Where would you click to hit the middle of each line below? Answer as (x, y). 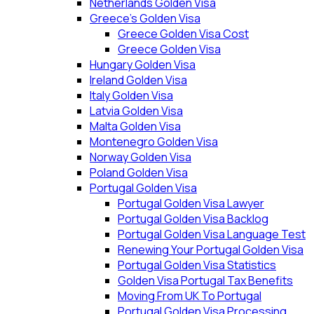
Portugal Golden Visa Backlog (193, 219)
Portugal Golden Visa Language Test (212, 234)
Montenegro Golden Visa (154, 142)
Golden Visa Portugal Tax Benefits (205, 280)
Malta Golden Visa (135, 126)
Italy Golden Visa (131, 95)
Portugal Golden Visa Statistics (197, 265)
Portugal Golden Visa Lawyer (191, 203)
